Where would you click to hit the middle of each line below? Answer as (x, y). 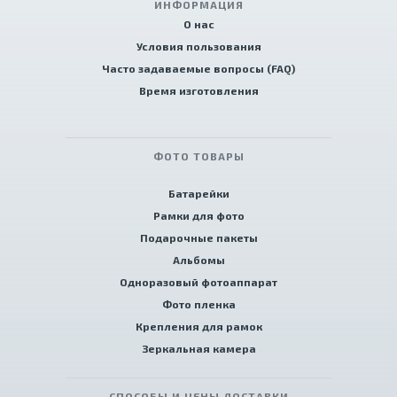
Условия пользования (198, 47)
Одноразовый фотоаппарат (198, 282)
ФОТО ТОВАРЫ (198, 156)
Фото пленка (198, 304)
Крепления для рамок (198, 327)
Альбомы (198, 260)
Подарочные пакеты (198, 238)
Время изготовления (198, 91)
